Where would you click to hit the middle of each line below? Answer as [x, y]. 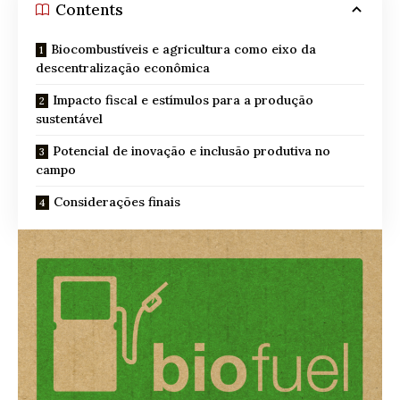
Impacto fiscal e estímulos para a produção [183, 100]
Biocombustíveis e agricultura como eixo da [183, 50]
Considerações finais [117, 202]
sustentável [69, 119]
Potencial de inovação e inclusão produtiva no [192, 151]
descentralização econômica [123, 68]
